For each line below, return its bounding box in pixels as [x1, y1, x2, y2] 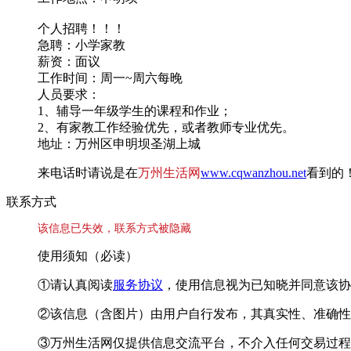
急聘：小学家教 [38, 38, 125, 52]
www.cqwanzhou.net [201, 165, 306, 179]
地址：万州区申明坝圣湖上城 [38, 136, 201, 150]
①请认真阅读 [38, 277, 113, 291]
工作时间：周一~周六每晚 [38, 71, 183, 85]
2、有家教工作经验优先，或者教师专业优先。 [38, 120, 295, 134]
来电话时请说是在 [38, 165, 138, 179]
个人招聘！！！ [38, 21, 125, 35]
